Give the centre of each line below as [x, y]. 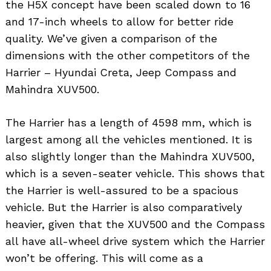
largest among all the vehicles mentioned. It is [129, 139]
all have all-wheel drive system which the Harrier [135, 241]
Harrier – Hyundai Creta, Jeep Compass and [121, 72]
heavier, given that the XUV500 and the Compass [135, 224]
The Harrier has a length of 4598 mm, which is [129, 122]
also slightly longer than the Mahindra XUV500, [130, 156]
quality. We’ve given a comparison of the [111, 38]
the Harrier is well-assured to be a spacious [122, 190]
